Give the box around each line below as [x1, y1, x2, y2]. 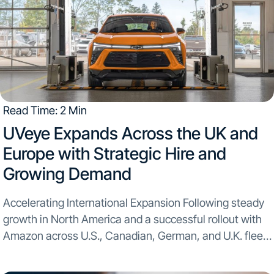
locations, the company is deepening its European [2, 245, 243, 259]
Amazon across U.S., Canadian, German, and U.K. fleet [2, 228, 267, 242]
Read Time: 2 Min [2, 103, 87, 117]
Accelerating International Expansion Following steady [2, 195, 264, 209]
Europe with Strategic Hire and [2, 143, 226, 165]
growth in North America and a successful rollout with [2, 212, 262, 226]
